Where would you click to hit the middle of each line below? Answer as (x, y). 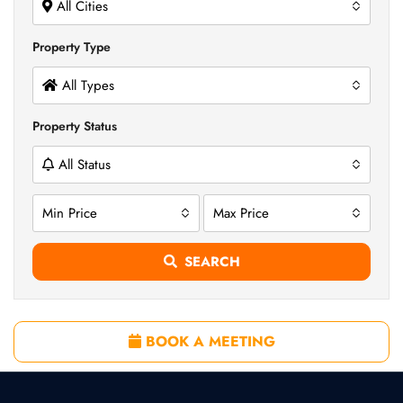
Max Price (241, 213)
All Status (85, 165)
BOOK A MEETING (208, 341)
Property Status (75, 126)
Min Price (70, 213)
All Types (88, 85)
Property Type (72, 47)
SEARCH (212, 262)
